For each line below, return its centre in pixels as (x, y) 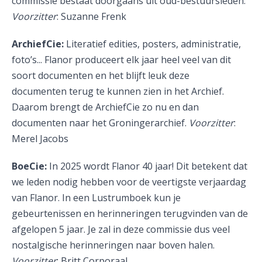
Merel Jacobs (40, 139)
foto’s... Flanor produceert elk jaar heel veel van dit (121, 60)
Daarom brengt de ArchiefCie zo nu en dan (105, 107)
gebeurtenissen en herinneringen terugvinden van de (130, 213)
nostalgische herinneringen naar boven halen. (113, 245)
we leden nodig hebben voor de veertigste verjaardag (129, 182)
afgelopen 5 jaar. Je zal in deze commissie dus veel (121, 229)
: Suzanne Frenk (92, 16)
